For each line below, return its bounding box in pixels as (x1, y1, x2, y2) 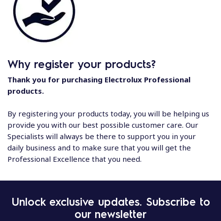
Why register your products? (7, 56, 156, 71)
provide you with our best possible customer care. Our (7, 119, 198, 130)
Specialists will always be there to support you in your (7, 131, 196, 141)
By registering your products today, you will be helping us (7, 108, 209, 118)
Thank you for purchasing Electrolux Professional (7, 74, 190, 84)
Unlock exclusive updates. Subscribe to (11, 194, 210, 208)
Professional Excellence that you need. (7, 153, 142, 164)
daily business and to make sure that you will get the (7, 142, 191, 152)
